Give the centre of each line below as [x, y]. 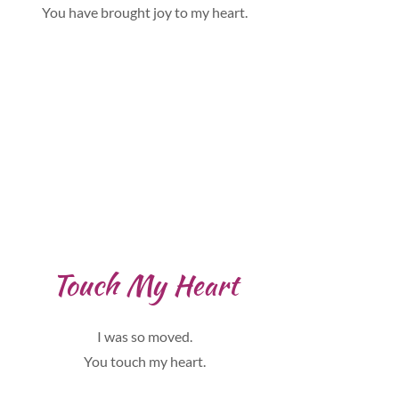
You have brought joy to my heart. [145, 12]
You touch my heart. [145, 361]
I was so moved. [145, 336]
